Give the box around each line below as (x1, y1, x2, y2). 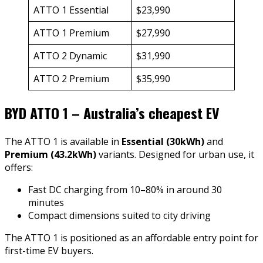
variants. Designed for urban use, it (96, 147, 254, 161)
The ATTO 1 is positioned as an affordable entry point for (5, 231, 258, 244)
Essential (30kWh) (122, 134, 204, 148)
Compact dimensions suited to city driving (28, 208, 211, 222)
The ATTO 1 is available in (5, 134, 122, 148)
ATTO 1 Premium (33, 26, 109, 39)
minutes (28, 195, 64, 209)
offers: (5, 160, 33, 174)
